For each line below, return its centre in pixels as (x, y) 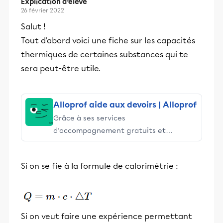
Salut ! (33, 27)
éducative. (72, 168)
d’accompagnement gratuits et (110, 130)
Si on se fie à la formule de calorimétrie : (100, 166)
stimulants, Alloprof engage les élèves (121, 143)
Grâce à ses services (89, 118)
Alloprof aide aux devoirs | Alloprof (125, 105)
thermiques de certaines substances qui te (105, 55)
